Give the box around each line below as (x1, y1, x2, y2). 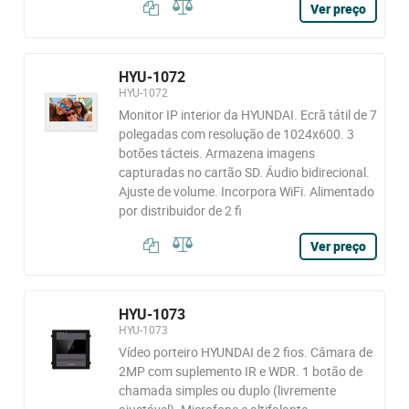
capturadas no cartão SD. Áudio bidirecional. (118, 163, 370, 181)
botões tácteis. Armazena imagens (118, 144, 315, 162)
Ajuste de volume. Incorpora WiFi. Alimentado (118, 183, 374, 200)
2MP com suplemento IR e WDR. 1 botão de (118, 362, 362, 380)
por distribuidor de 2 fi (118, 202, 242, 219)
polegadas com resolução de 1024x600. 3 (118, 125, 354, 142)
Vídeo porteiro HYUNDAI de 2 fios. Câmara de (118, 343, 372, 361)
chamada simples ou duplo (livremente (118, 382, 336, 399)
